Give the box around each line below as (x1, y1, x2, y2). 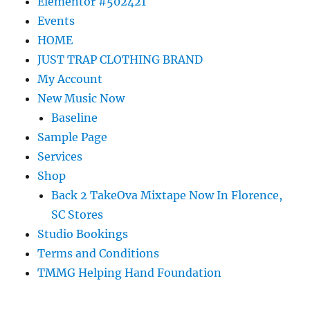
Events (37, 13, 75, 28)
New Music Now (37, 91, 125, 105)
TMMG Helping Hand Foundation (37, 265, 222, 280)
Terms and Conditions (37, 246, 160, 260)
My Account (37, 71, 103, 86)
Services (37, 149, 83, 163)
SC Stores (51, 207, 104, 221)
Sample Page (37, 129, 108, 144)
